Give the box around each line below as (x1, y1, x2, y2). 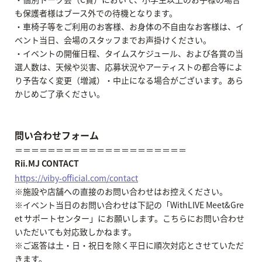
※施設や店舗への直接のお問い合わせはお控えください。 (15, 185, 227, 197)
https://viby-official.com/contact (15, 171, 138, 184)
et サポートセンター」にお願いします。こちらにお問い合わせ (15, 212, 244, 224)
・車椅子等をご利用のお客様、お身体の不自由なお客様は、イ (15, 20, 244, 33)
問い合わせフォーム (15, 128, 99, 143)
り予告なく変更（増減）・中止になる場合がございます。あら (15, 74, 243, 87)
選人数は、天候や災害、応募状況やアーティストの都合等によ (15, 61, 243, 73)
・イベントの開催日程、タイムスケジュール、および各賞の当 (15, 47, 243, 60)
